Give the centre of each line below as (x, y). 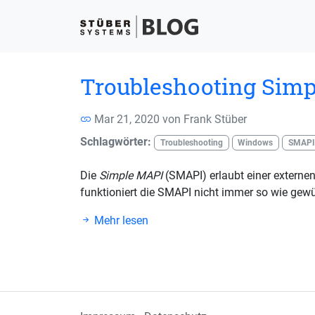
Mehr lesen (120, 221)
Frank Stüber (215, 119)
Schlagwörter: (116, 142)
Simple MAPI (131, 176)
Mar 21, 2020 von (137, 119)
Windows (256, 143)
